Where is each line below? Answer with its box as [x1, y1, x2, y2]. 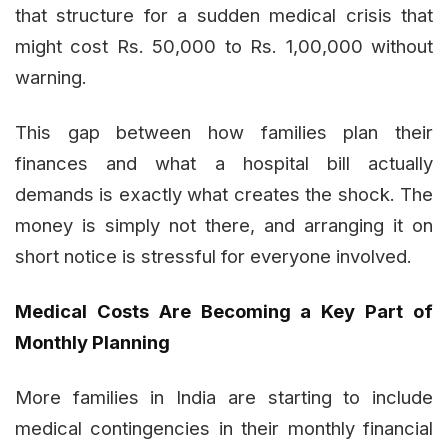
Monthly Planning [15, 331, 170, 354]
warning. [15, 66, 87, 89]
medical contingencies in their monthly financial [15, 417, 433, 440]
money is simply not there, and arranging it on [15, 214, 433, 237]
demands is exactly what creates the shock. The [15, 183, 433, 206]
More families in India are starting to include [15, 386, 433, 409]
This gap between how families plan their [15, 121, 433, 144]
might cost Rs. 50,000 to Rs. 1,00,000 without [15, 35, 433, 58]
